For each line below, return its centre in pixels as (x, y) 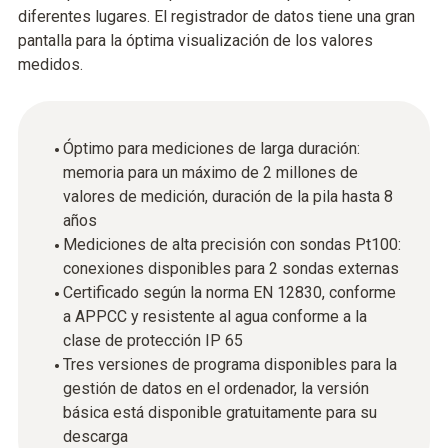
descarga (95, 436)
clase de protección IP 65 (153, 340)
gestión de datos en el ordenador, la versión (216, 388)
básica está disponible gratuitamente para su (220, 412)
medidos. (50, 64)
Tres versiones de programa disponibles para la (230, 364)
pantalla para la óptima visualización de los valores (195, 40)
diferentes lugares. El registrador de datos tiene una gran (216, 16)
